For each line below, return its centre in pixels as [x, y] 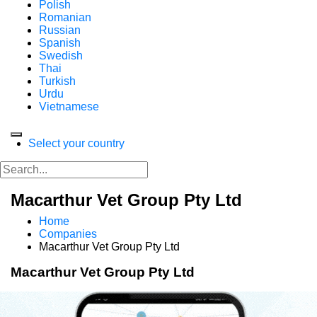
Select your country [76, 143]
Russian [60, 30]
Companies [68, 234]
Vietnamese [69, 106]
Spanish [60, 43]
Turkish [57, 81]
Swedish [61, 56]
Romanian [65, 17]
